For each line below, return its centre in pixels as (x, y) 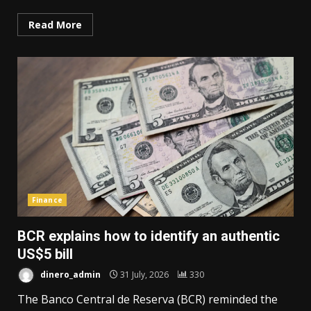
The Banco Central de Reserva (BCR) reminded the (148, 300)
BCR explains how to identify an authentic (149, 236)
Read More (55, 25)
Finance (47, 200)
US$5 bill (45, 254)
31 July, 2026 (144, 274)
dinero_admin (69, 274)
